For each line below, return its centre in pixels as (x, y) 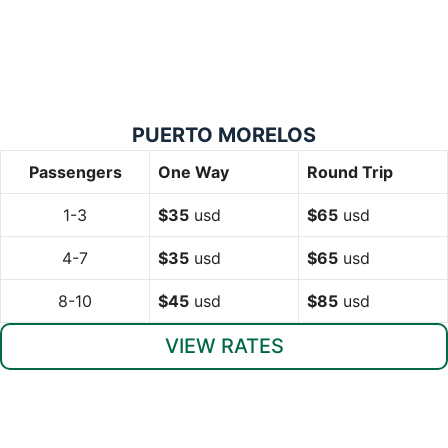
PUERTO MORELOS (224, 134)
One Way (193, 171)
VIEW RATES (224, 345)
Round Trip (350, 171)
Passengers (75, 171)
